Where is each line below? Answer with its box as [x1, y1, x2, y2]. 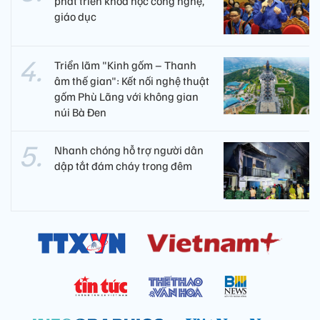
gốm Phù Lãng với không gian [54, 89, 199, 104]
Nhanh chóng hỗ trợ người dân [54, 142, 204, 157]
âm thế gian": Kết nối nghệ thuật [54, 73, 209, 88]
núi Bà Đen [54, 104, 106, 119]
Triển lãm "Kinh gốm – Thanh [54, 57, 196, 72]
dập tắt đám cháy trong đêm [54, 158, 192, 173]
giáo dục [54, 9, 96, 24]
